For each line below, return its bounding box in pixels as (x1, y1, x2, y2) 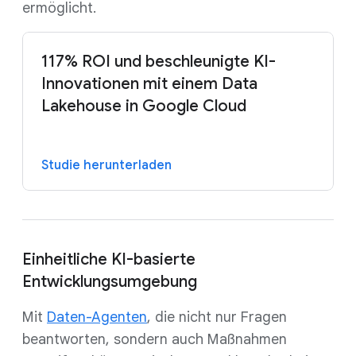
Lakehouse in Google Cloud (41, 95, 246, 116)
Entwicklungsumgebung (22, 271, 197, 292)
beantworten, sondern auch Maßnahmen (22, 330, 287, 348)
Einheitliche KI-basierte (22, 249, 195, 269)
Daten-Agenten (47, 308, 147, 326)
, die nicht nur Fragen (147, 308, 287, 326)
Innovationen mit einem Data (41, 73, 257, 94)
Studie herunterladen (41, 157, 172, 173)
